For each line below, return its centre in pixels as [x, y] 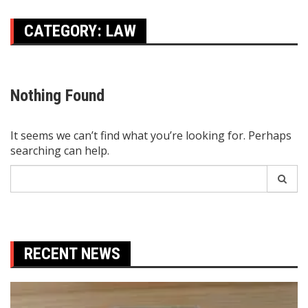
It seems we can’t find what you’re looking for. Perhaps [151, 136]
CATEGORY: [65, 31]
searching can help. [60, 151]
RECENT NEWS [72, 254]
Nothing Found [57, 96]
